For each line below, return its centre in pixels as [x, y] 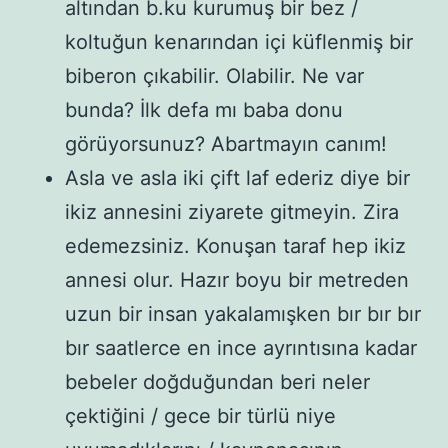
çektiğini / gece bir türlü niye [200, 415]
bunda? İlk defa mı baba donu [204, 109]
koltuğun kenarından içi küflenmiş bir [239, 41]
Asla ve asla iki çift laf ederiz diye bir [237, 177]
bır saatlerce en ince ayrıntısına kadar [241, 347]
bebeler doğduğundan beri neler [217, 381]
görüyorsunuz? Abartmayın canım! [226, 143]
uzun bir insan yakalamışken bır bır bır [243, 313]
